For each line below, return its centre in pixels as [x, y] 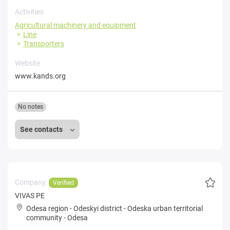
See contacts [42, 129]
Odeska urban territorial [165, 208]
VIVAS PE [30, 196]
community [44, 218]
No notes [31, 107]
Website [27, 63]
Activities [29, 12]
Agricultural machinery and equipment [75, 25]
